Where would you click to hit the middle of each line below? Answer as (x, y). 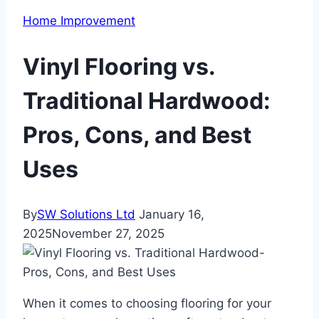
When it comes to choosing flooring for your (147, 304)
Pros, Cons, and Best (137, 135)
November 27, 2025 (108, 234)
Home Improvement (79, 21)
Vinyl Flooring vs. (119, 66)
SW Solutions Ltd (86, 215)
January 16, (172, 215)
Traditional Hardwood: (147, 100)
